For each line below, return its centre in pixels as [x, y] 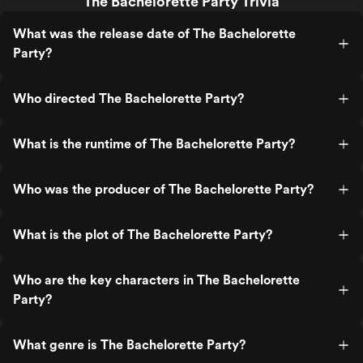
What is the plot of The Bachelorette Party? [143, 235]
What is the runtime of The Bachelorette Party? [154, 144]
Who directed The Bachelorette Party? [128, 98]
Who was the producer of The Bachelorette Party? [163, 189]
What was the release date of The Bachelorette [154, 34]
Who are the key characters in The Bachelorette [156, 280]
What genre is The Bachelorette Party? [129, 345]
